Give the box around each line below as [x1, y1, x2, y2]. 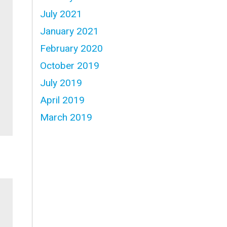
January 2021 [40, 25, 99, 37]
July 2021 [40, 8, 83, 20]
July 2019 [40, 77, 83, 89]
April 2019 [40, 94, 85, 106]
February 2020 [40, 43, 103, 54]
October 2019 [40, 60, 100, 71]
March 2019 [40, 111, 93, 123]
